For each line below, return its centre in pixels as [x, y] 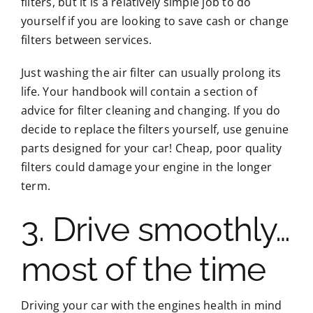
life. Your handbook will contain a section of [139, 91]
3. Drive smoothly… [155, 229]
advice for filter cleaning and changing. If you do [150, 110]
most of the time [143, 269]
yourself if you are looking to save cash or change [154, 21]
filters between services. [86, 39]
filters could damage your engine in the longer [146, 167]
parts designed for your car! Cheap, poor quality [151, 148]
